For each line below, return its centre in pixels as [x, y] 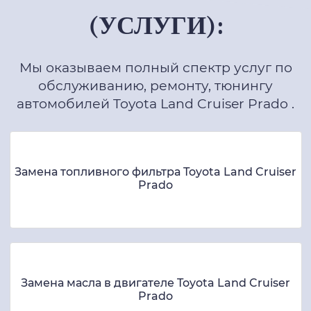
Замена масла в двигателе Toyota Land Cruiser [155, 283]
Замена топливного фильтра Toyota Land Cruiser [155, 171]
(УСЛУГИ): [155, 26]
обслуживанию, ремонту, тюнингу [155, 85]
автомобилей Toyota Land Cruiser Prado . [155, 103]
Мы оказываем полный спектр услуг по [155, 67]
